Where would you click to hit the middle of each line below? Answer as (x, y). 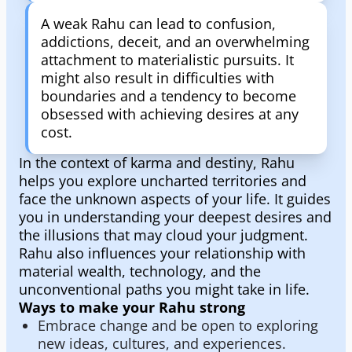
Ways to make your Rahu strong (132, 307)
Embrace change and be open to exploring (178, 325)
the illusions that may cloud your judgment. (163, 235)
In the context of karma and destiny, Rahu (157, 163)
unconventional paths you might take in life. (164, 289)
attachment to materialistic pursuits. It (167, 60)
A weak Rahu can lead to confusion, (158, 24)
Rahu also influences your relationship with (162, 253)
